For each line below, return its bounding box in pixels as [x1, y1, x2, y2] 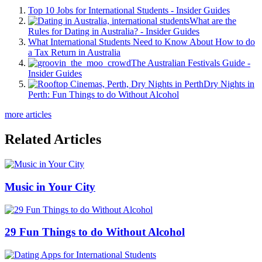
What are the [189, 16, 236, 26]
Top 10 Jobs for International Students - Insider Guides [28, 5, 230, 16]
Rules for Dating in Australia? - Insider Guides [28, 26, 199, 37]
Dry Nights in [204, 79, 254, 89]
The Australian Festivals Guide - [131, 58, 250, 68]
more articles [5, 109, 51, 120]
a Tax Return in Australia [28, 47, 120, 58]
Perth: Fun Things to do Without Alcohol [28, 89, 179, 100]
